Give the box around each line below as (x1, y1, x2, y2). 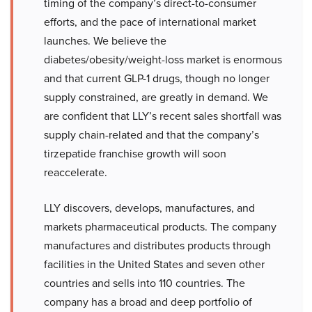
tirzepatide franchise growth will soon (44, 146, 226, 162)
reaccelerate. (44, 164, 107, 181)
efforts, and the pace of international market (44, 14, 256, 31)
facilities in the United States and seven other (44, 256, 265, 273)
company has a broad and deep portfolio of (44, 294, 252, 311)
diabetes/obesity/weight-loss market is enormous (44, 52, 282, 68)
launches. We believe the (44, 33, 166, 49)
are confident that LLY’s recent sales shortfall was (44, 108, 281, 125)
